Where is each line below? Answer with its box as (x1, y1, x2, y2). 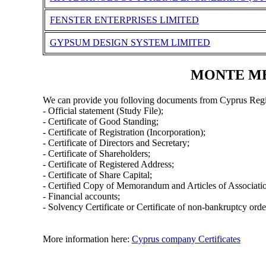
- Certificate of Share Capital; (42, 169, 152, 180)
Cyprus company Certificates (131, 233, 240, 244)
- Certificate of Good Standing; (42, 116, 159, 126)
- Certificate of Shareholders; (42, 148, 150, 159)
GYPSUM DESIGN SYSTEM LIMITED (49, 37, 210, 48)
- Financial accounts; (42, 191, 120, 201)
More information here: (42, 233, 132, 244)
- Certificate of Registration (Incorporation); (42, 126, 205, 137)
